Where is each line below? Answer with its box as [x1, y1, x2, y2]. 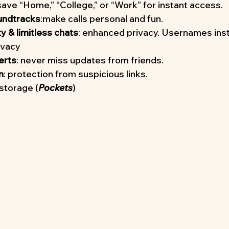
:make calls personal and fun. [40, 12, 163, 25]
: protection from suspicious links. [4, 67, 148, 80]
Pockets [38, 81, 73, 94]
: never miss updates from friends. [16, 54, 164, 66]
